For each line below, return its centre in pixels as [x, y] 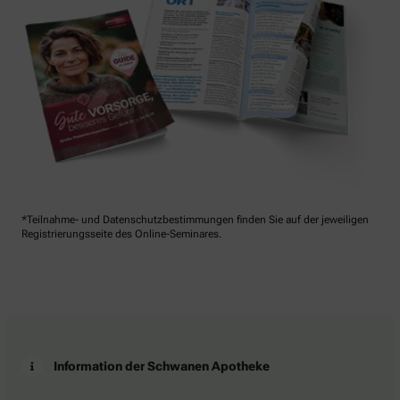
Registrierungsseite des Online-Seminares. [121, 233]
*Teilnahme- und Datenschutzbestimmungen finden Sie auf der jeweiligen [195, 219]
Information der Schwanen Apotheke [162, 366]
